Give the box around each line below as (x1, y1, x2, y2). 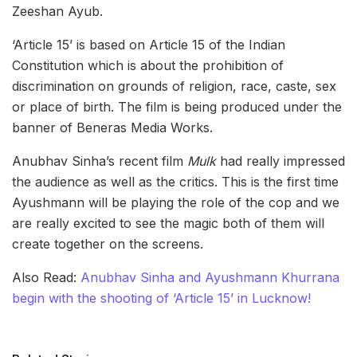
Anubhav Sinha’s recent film (12, 152, 183, 169)
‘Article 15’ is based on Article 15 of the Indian (12, 36, 285, 53)
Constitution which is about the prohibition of (12, 57, 284, 73)
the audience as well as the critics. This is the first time (12, 173, 339, 190)
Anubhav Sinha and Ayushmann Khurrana (80, 269, 339, 285)
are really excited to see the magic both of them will (12, 214, 324, 231)
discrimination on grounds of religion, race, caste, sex (12, 77, 336, 94)
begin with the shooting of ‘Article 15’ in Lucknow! (12, 289, 311, 306)
